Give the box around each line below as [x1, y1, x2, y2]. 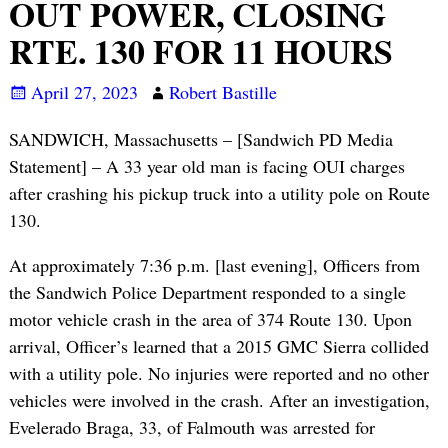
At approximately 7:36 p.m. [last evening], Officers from [8, 253, 420, 278]
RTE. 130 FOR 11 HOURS [8, 26, 393, 77]
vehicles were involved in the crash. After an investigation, [8, 388, 430, 413]
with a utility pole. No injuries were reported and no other [8, 361, 429, 386]
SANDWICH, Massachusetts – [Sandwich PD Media [8, 127, 393, 152]
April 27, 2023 [30, 79, 138, 104]
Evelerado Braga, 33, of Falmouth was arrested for [8, 415, 375, 440]
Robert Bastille [168, 79, 277, 104]
